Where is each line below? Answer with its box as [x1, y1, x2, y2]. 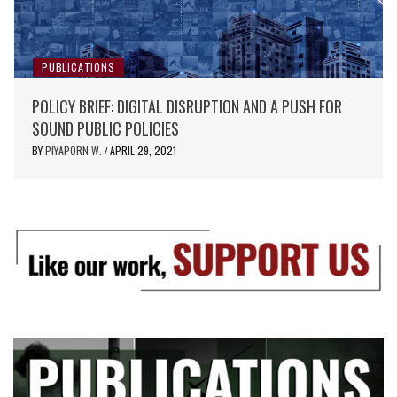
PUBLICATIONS [42, 58, 115, 74]
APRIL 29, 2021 [110, 142, 176, 158]
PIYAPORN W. [45, 142, 105, 158]
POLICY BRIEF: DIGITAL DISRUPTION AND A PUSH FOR [32, 94, 342, 118]
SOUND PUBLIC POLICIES [32, 116, 179, 140]
